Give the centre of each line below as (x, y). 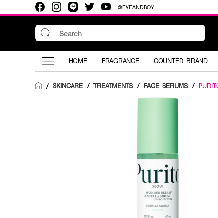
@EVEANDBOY (136, 7)
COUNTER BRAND (181, 61)
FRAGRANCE (120, 61)
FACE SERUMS (166, 86)
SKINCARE (68, 86)
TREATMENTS (113, 86)
